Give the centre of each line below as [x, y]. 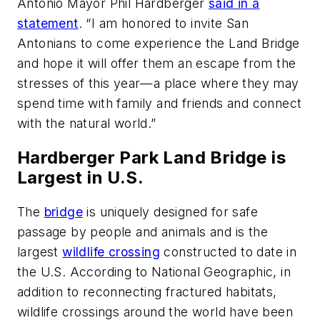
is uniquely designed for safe [171, 211]
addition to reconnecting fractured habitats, [147, 291]
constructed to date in [229, 251]
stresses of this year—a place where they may [158, 83]
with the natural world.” [87, 123]
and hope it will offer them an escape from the [157, 63]
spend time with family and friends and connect [160, 103]
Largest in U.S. [80, 177]
